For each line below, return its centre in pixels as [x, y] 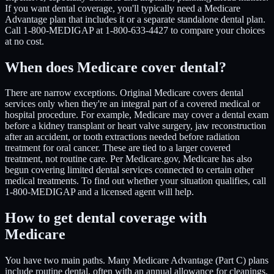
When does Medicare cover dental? [116, 67]
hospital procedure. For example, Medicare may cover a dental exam [137, 115]
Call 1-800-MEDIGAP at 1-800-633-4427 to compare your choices [135, 30]
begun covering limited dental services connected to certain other [129, 170]
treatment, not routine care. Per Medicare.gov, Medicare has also [128, 159]
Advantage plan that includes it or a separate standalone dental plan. [135, 19]
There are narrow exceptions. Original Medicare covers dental [124, 93]
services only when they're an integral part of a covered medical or [132, 104]
